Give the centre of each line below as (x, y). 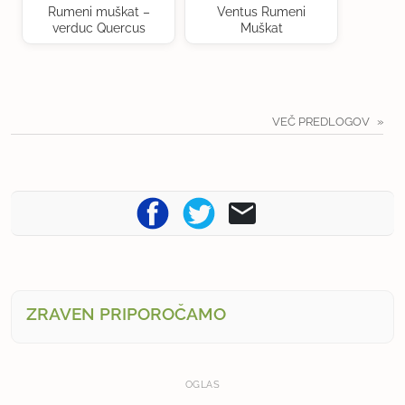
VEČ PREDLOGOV (322, 122)
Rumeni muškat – (99, 12)
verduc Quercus (99, 28)
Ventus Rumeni (261, 12)
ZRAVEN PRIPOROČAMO (126, 314)
